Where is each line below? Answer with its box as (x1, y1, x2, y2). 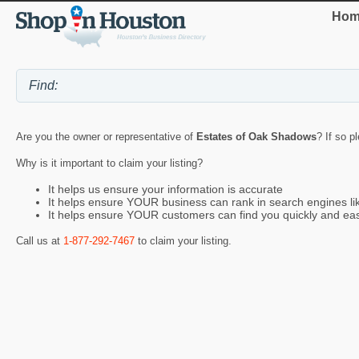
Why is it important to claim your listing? (16, 157, 203, 170)
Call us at (16, 234, 63, 247)
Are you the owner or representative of (16, 131, 196, 143)
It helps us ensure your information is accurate (48, 183, 283, 196)
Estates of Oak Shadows (196, 131, 317, 143)
